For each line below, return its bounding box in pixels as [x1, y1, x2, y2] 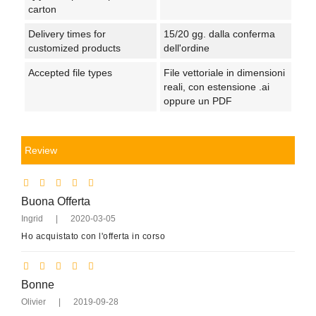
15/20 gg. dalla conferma [163, 28, 275, 39]
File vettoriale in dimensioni [163, 66, 285, 78]
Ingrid [21, 213, 43, 224]
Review [25, 144, 57, 156]
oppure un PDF [163, 95, 232, 107]
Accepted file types [28, 66, 112, 78]
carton [28, 3, 56, 15]
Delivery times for [28, 28, 106, 39]
